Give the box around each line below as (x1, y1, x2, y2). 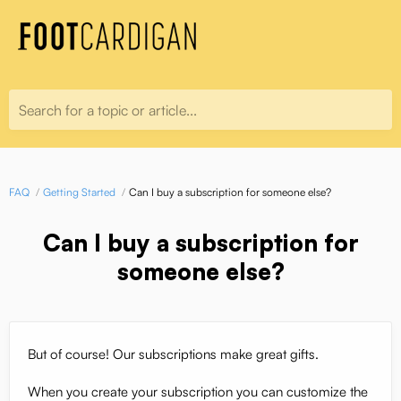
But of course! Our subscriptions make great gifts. (28, 346, 319, 363)
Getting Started (43, 185, 115, 199)
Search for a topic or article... (19, 101, 197, 119)
